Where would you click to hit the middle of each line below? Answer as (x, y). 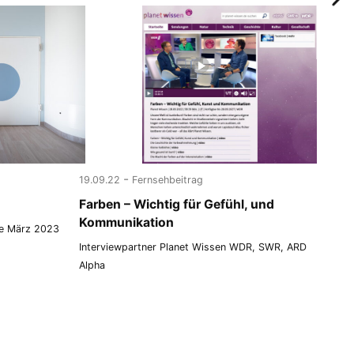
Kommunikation (127, 222)
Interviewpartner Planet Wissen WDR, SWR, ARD (193, 247)
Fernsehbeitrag (168, 180)
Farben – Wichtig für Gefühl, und (177, 204)
